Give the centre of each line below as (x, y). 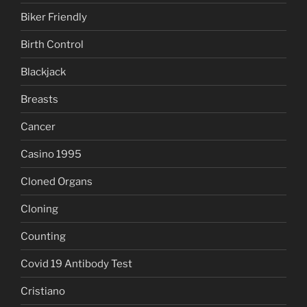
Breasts (39, 99)
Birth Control (52, 44)
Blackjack (43, 72)
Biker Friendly (54, 17)
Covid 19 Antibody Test (76, 263)
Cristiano (43, 291)
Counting (43, 236)
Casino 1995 (51, 154)
